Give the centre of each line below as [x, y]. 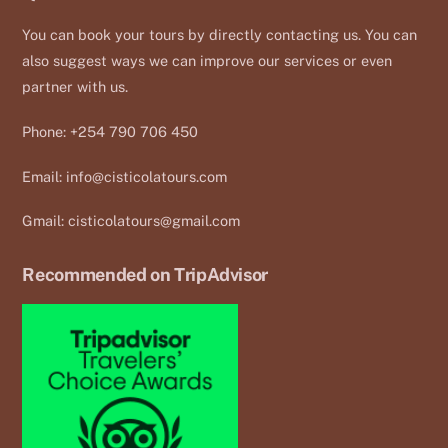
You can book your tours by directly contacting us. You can [220, 35]
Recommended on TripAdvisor [145, 275]
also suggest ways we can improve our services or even [207, 61]
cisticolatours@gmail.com [154, 221]
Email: [44, 176]
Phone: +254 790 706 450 [110, 131]
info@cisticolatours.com [147, 176]
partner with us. [75, 87]
